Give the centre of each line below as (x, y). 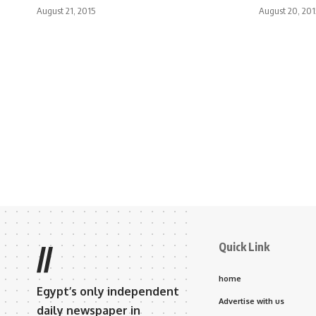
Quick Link (244, 247)
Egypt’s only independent (108, 291)
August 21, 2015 (66, 10)
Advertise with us (251, 301)
